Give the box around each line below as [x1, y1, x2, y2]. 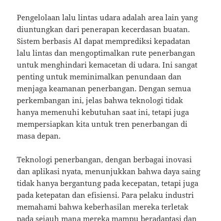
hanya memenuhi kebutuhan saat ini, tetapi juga [17, 107, 189, 117]
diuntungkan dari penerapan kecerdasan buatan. [17, 24, 190, 35]
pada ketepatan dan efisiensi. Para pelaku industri [17, 190, 194, 200]
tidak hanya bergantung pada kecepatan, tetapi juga [17, 178, 199, 188]
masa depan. [17, 131, 61, 141]
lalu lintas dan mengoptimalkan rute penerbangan [17, 48, 196, 58]
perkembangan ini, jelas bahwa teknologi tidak [17, 95, 184, 106]
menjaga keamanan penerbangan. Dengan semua [17, 83, 191, 94]
